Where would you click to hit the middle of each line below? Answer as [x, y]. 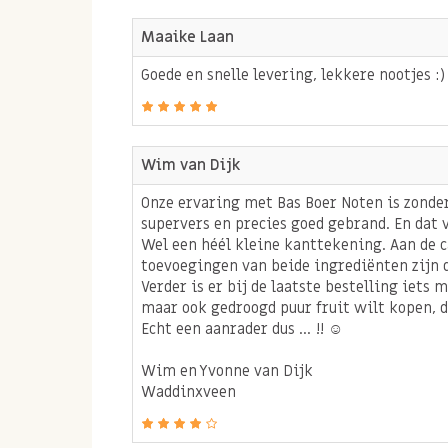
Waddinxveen [188, 391]
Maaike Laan [187, 36]
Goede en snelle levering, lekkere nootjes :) [293, 74]
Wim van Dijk [190, 164]
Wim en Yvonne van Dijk [227, 370]
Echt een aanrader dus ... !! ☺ [242, 328]
